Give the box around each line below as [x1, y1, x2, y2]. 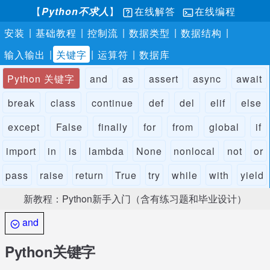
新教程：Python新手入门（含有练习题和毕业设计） [24, 192, 246, 206]
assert [148, 72, 178, 86]
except [8, 120, 40, 134]
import [5, 144, 36, 158]
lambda [89, 144, 125, 158]
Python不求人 [42, 4, 109, 18]
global [209, 120, 240, 134]
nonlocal [174, 144, 216, 158]
